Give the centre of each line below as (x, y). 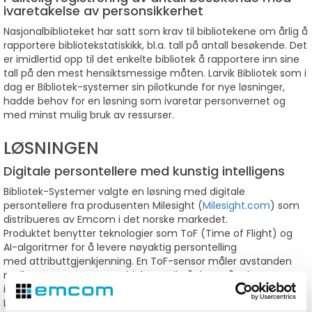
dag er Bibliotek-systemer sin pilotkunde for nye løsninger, (144, 87)
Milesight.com (236, 206)
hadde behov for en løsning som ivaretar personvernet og (145, 101)
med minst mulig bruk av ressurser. (89, 115)
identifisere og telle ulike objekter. (85, 289)
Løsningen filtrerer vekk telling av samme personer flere (139, 303)
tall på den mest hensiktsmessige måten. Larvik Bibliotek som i (155, 73)
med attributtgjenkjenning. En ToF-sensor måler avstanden (148, 262)
